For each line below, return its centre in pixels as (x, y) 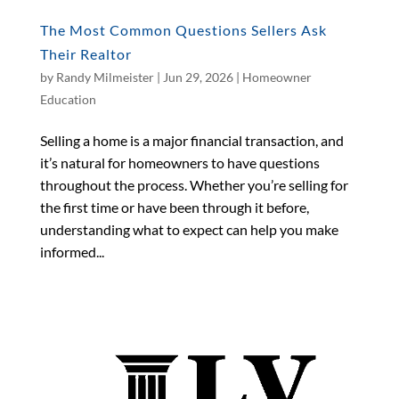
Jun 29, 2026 (198, 77)
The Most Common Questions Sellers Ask (183, 29)
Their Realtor (85, 53)
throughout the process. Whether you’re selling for (194, 184)
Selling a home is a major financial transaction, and (191, 140)
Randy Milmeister (105, 77)
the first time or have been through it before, (174, 207)
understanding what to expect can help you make (189, 229)
